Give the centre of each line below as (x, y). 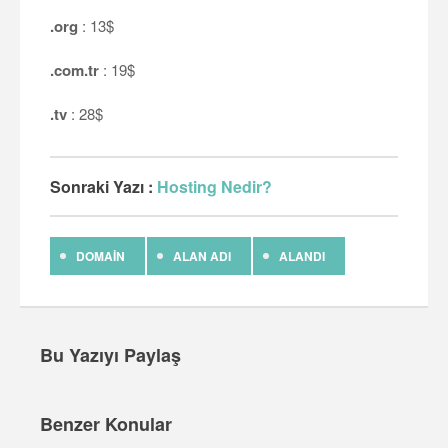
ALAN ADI (202, 256)
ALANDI (302, 256)
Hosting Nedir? (214, 187)
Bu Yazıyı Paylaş (110, 355)
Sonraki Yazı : (103, 187)
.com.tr (74, 70)
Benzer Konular (106, 424)
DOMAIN (100, 256)
